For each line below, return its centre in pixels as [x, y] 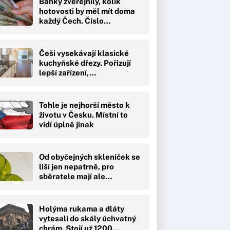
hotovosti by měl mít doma [87, 11]
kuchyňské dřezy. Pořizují [85, 63]
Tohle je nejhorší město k [84, 105]
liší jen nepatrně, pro [76, 166]
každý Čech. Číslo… [75, 21]
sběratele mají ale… [75, 176]
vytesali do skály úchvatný [88, 218]
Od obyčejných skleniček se [90, 157]
